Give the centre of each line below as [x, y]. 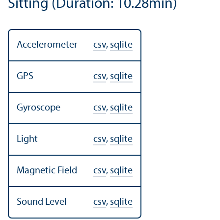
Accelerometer [47, 45]
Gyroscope [39, 108]
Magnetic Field [47, 171]
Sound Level [42, 202]
